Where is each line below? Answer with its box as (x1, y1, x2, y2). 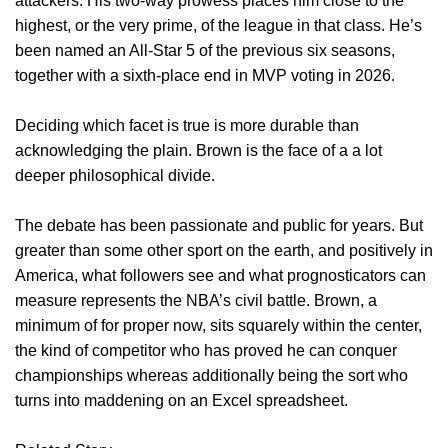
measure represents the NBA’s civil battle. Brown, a (15, 292, 377, 310)
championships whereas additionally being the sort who (15, 367, 408, 385)
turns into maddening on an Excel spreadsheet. (15, 392, 348, 410)
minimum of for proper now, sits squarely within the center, (15, 317, 422, 335)
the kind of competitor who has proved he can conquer (15, 342, 397, 360)
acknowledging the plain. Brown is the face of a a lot (15, 142, 382, 160)
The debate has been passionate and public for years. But (15, 217, 423, 235)
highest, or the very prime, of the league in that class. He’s (15, 17, 422, 35)
